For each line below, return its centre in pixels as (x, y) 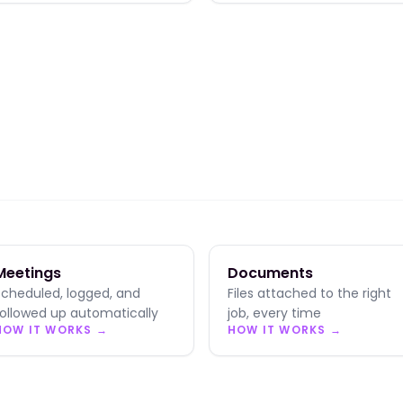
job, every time (274, 313)
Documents (270, 273)
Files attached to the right (309, 293)
